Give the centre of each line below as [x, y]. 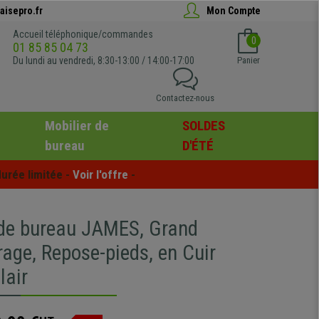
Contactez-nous [185, 98]
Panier [248, 60]
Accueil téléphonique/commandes [83, 34]
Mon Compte [234, 10]
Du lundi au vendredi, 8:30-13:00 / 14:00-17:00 [104, 61]
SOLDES [204, 126]
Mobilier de [77, 126]
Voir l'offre [100, 174]
